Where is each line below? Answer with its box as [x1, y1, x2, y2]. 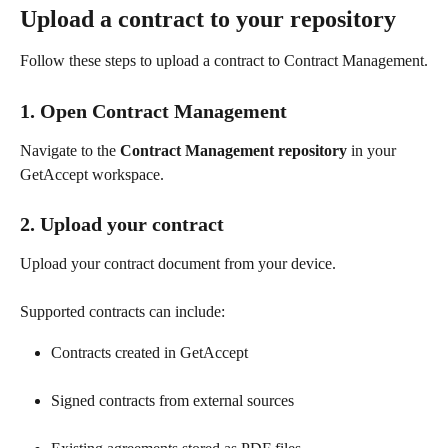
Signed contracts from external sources [51, 391, 294, 409]
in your [347, 141, 400, 159]
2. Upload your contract [20, 213, 224, 236]
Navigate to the [20, 141, 120, 159]
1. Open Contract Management [20, 99, 287, 122]
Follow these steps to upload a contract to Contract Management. [20, 51, 428, 69]
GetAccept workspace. [20, 165, 164, 183]
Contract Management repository [120, 141, 347, 159]
